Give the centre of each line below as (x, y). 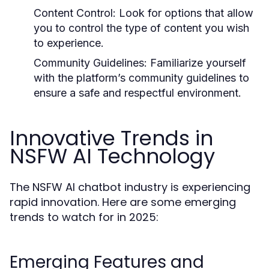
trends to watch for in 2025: (84, 217)
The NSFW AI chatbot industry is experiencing (130, 187)
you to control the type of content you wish (141, 28)
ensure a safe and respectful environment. (138, 93)
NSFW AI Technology (112, 156)
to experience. (69, 43)
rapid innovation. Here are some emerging (123, 202)
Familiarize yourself (197, 63)
